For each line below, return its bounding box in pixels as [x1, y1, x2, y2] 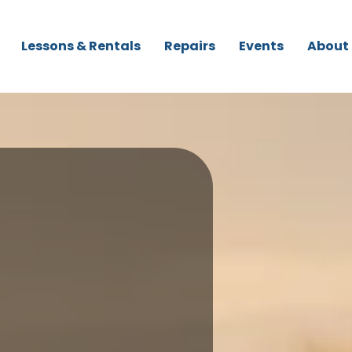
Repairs [163, 37, 215, 56]
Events [238, 37, 284, 56]
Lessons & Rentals [20, 37, 141, 56]
